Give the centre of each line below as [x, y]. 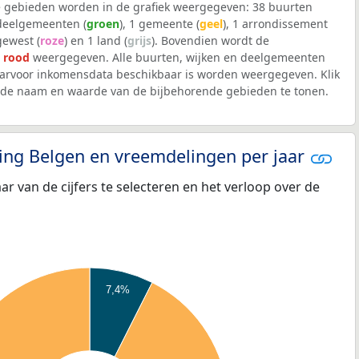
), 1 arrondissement [275, 24]
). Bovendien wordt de [210, 41]
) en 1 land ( [96, 41]
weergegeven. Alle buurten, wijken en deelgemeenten [177, 58]
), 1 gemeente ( [159, 24]
